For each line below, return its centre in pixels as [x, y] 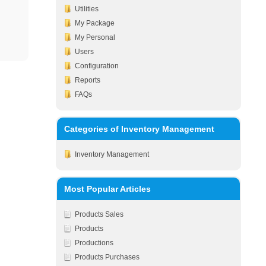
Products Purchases [107, 257]
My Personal [95, 37]
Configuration [96, 66]
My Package [94, 23]
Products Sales [99, 214]
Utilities [86, 9]
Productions [94, 243]
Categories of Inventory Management [139, 129]
